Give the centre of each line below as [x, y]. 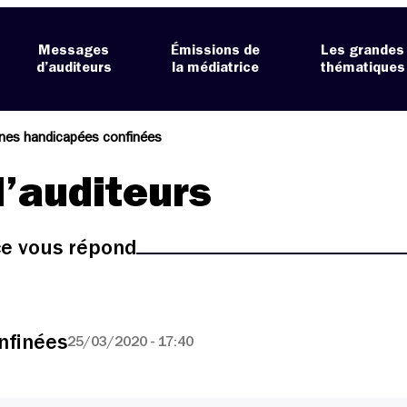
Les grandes [363, 50]
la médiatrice [216, 68]
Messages [74, 50]
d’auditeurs [74, 68]
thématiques [362, 68]
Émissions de [216, 50]
